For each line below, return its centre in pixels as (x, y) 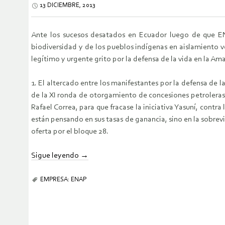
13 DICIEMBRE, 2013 (68, 6)
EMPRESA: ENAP (63, 180)
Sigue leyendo (56, 156)
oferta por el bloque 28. (70, 132)
